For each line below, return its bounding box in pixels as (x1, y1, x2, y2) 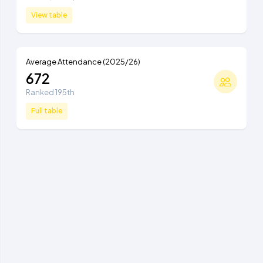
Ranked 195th (26, 87, 75, 97)
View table (31, 11, 67, 20)
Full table (31, 106, 62, 116)
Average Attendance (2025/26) (26, 57, 140, 67)
